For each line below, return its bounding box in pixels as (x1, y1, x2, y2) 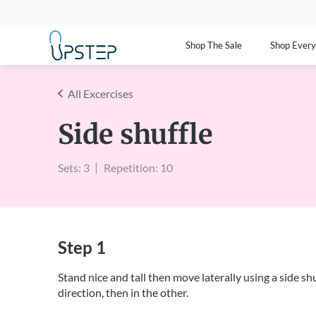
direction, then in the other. (58, 286, 188, 299)
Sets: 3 (58, 161, 90, 174)
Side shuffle (58, 118, 213, 151)
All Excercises (68, 87, 133, 100)
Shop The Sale (185, 40, 243, 51)
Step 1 (58, 237, 106, 257)
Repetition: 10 (104, 161, 173, 174)
